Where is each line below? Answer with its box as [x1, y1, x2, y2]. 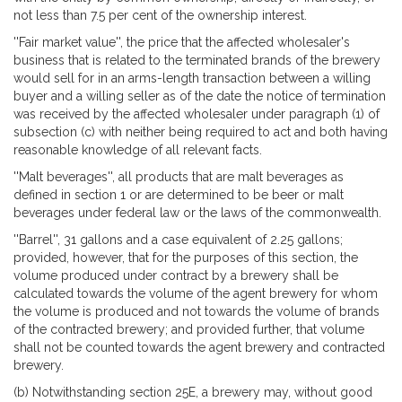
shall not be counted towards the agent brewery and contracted [13, 339, 385, 354]
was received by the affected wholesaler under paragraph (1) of [13, 106, 380, 121]
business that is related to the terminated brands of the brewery [13, 52, 380, 67]
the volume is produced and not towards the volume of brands [13, 303, 380, 319]
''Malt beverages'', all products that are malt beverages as [13, 169, 344, 184]
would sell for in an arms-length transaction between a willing [13, 70, 371, 85]
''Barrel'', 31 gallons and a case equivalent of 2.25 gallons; [13, 232, 343, 247]
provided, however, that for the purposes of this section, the [13, 249, 358, 265]
